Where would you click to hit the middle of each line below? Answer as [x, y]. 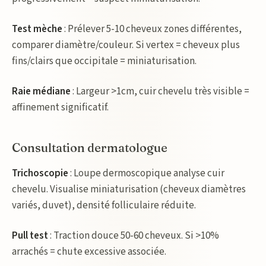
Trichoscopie [40, 173]
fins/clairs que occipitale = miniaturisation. [104, 61]
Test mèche [37, 29]
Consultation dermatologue [90, 148]
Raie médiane [41, 91]
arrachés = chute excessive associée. [89, 252]
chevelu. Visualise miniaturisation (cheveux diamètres [129, 189]
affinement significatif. [60, 107]
